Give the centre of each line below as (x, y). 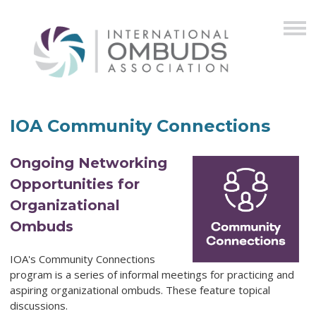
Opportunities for (75, 184)
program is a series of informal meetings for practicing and (152, 275)
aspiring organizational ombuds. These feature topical (140, 290)
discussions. (40, 306)
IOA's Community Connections (83, 259)
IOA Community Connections (140, 126)
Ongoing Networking (89, 163)
